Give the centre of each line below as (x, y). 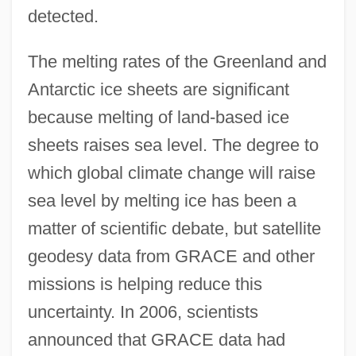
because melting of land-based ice (158, 118)
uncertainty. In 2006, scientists (143, 312)
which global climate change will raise (171, 173)
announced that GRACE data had (156, 340)
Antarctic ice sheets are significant (158, 90)
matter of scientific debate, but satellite (174, 229)
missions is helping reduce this (145, 284)
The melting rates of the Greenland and (177, 62)
